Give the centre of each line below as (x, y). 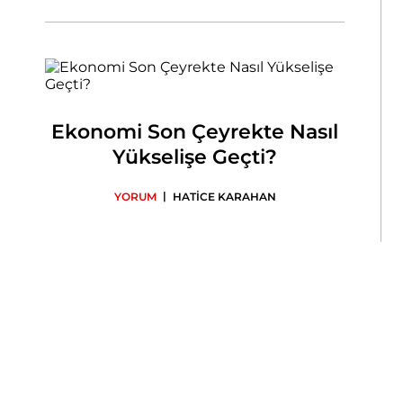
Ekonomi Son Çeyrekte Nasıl (195, 132)
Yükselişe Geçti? (195, 157)
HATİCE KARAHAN (224, 197)
